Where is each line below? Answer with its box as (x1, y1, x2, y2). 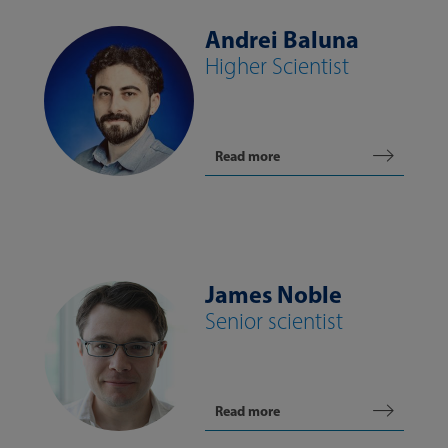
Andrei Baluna (205, 24, 359, 54)
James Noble (205, 279, 342, 309)
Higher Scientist (205, 52, 349, 80)
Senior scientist (205, 307, 343, 335)
